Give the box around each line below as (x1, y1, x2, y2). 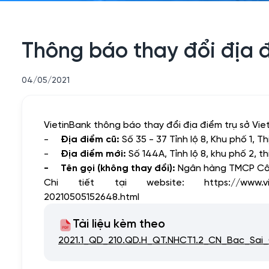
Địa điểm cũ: (61, 132, 122, 145)
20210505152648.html (44, 190, 139, 202)
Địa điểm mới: (61, 147, 126, 159)
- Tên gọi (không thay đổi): (44, 161, 178, 174)
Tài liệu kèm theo (73, 218, 165, 231)
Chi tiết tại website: (44, 175, 204, 188)
